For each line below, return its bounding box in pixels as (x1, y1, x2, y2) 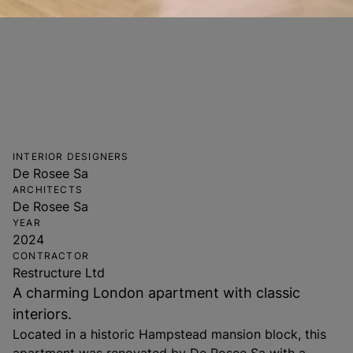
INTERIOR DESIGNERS (13, 150, 129, 162)
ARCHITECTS (13, 184, 83, 195)
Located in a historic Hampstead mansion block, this (13, 326, 326, 342)
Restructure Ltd (13, 265, 105, 281)
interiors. (13, 306, 72, 322)
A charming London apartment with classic (13, 284, 300, 301)
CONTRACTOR (13, 250, 89, 262)
